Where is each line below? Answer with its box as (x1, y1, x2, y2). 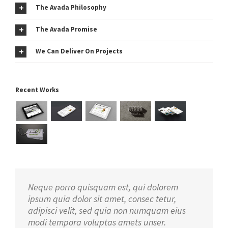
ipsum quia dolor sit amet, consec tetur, (28, 192, 176, 205)
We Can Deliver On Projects (36, 47, 123, 56)
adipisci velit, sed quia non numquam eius (28, 204, 186, 216)
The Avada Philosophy (36, 3, 106, 12)
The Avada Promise (36, 25, 97, 34)
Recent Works (15, 85, 59, 94)
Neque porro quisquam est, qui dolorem (28, 181, 178, 193)
